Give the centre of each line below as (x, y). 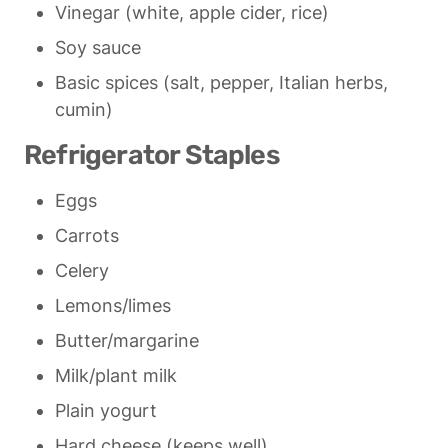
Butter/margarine (127, 341)
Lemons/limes (113, 306)
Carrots (87, 236)
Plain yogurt (106, 411)
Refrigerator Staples (152, 155)
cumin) (84, 110)
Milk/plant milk (116, 376)
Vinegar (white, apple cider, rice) (192, 13)
